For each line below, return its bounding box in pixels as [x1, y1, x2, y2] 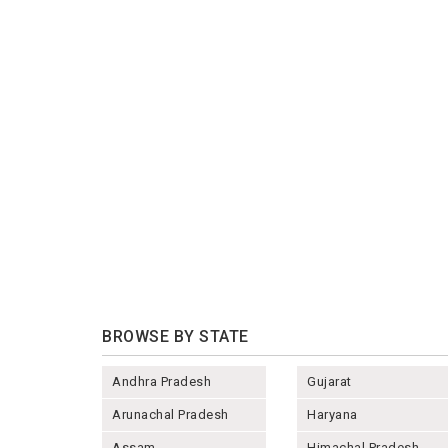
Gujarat [307, 374, 352, 390]
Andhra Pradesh [112, 374, 211, 390]
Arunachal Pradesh [112, 407, 229, 423]
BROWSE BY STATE [102, 327, 249, 347]
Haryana [307, 407, 358, 423]
